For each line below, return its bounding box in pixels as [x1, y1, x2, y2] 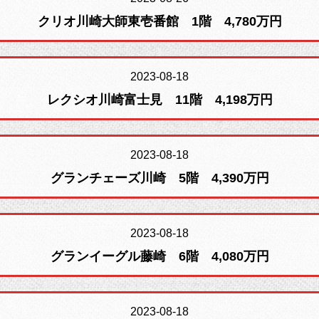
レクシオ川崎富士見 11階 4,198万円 [46, 93, 273, 107]
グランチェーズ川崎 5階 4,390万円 [50, 171, 269, 185]
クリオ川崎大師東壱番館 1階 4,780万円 [37, 14, 282, 28]
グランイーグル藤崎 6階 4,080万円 [50, 249, 269, 263]
